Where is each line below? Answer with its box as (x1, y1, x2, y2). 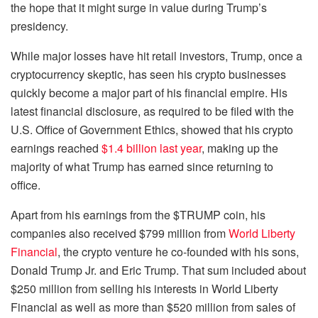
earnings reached (11, 139, 102, 156)
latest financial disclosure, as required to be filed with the (11, 102, 294, 119)
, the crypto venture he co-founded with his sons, (57, 243, 299, 260)
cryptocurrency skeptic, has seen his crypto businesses (11, 65, 286, 82)
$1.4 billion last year (102, 139, 202, 156)
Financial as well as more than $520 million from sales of (11, 298, 295, 315)
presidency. (11, 17, 68, 34)
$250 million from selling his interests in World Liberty (11, 280, 278, 297)
